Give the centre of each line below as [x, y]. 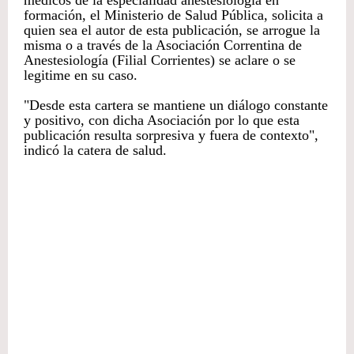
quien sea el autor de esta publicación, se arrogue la [172, 30]
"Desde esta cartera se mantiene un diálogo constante [176, 105]
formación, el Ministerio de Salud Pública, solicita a [173, 15]
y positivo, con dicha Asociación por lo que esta [162, 120]
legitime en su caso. [81, 75]
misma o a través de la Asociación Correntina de [163, 45]
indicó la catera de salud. [95, 150]
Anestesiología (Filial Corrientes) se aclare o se [160, 60]
